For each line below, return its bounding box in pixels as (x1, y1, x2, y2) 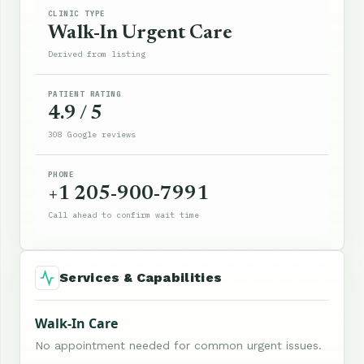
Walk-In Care (35, 314, 118, 332)
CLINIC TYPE (48, 8, 106, 18)
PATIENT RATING (48, 89, 122, 98)
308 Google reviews (48, 128, 136, 140)
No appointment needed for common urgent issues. (35, 338, 322, 352)
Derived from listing (48, 48, 145, 59)
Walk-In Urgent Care (48, 23, 232, 43)
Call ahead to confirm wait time (48, 209, 199, 220)
